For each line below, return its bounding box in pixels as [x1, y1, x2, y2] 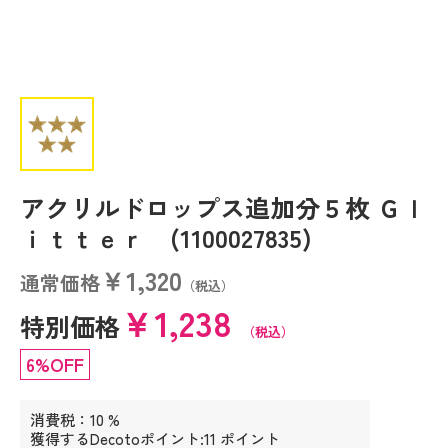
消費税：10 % [30, 409, 120, 430]
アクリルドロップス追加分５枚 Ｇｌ [20, 189, 427, 225]
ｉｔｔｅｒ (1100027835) [20, 219, 312, 255]
